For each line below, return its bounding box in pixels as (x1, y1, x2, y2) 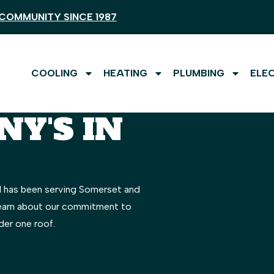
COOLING (31, 67, 78, 79)
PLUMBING (173, 67, 224, 79)
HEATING (103, 67, 147, 79)
